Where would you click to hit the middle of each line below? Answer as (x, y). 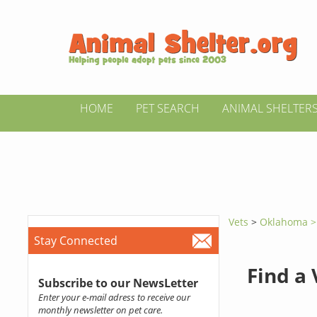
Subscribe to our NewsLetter (118, 283)
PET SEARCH (168, 108)
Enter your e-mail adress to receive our (114, 297)
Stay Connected (75, 241)
